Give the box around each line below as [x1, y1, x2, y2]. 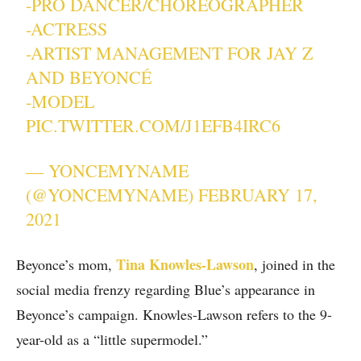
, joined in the [254, 255, 335, 275]
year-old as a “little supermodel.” [16, 330, 208, 350]
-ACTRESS [26, 17, 108, 41]
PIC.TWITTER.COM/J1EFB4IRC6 [26, 114, 281, 138]
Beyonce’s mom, [16, 255, 116, 275]
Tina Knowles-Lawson [116, 254, 254, 276]
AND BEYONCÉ [26, 65, 152, 89]
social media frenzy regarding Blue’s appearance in [16, 280, 315, 300]
